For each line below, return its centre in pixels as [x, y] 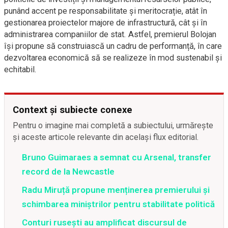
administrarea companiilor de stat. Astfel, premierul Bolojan [110, 34]
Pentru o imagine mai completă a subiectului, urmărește [113, 125]
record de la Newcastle [68, 172]
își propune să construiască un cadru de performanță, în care [113, 46]
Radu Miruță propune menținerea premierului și [116, 190]
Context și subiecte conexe [73, 110]
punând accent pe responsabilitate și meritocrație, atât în [106, 11]
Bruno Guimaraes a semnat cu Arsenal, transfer [117, 157]
